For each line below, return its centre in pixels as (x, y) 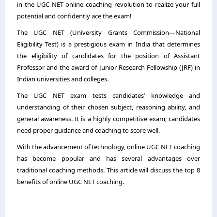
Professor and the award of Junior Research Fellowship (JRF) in (108, 67)
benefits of (33, 181)
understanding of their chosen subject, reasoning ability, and (108, 107)
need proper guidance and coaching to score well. (88, 130)
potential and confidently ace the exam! (74, 16)
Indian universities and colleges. (63, 79)
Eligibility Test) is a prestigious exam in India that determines (108, 44)
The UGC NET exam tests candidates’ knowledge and (108, 95)
